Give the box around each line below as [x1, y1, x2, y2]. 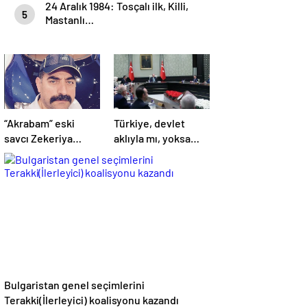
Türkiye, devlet [114, 116, 185, 130]
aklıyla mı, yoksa [114, 132, 191, 145]
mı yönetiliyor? [114, 162, 185, 175]
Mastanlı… [45, 13, 94, 26]
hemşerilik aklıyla [114, 147, 197, 160]
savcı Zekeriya [4, 132, 73, 145]
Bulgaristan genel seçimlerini [4, 278, 145, 291]
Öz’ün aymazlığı [4, 147, 77, 160]
